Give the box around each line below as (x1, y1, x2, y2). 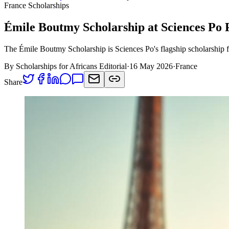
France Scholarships (4, 1, 69, 10)
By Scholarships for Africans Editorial (4, 61, 127, 71)
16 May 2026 (129, 61, 173, 71)
